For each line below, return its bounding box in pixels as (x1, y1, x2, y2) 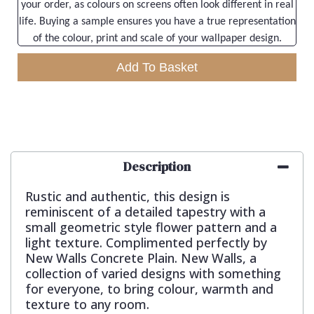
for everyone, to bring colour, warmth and (25, 280, 273, 297)
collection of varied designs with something (25, 264, 281, 282)
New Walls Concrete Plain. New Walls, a (25, 249, 257, 266)
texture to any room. (25, 295, 149, 313)
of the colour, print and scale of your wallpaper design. (32, 32, 282, 44)
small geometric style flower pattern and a (25, 218, 277, 235)
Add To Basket (116, 60, 198, 74)
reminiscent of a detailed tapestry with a (25, 203, 266, 220)
